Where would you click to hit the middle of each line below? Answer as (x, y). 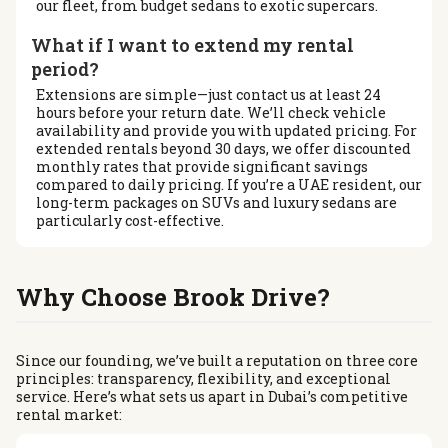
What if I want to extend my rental (192, 44)
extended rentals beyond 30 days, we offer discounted (223, 148)
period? (65, 68)
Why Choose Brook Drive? (173, 297)
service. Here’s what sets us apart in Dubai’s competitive (212, 396)
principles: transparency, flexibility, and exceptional (203, 378)
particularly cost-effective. (130, 220)
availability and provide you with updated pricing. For (226, 130)
